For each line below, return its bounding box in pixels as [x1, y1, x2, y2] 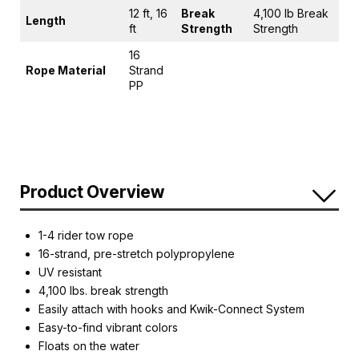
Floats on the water [38, 338, 140, 353]
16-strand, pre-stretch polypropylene [38, 246, 236, 260]
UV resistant [38, 264, 103, 279]
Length [26, 14, 66, 28]
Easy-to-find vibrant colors [38, 320, 179, 334]
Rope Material [26, 63, 106, 78]
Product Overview [20, 182, 164, 203]
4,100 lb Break [253, 6, 329, 21]
